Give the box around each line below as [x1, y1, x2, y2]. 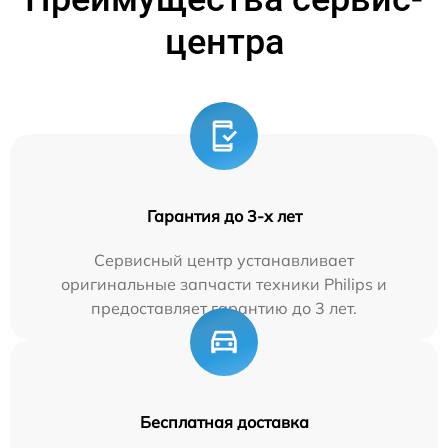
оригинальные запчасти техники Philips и [61, 273, 387, 294]
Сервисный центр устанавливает [94, 249, 354, 270]
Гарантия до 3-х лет [146, 205, 302, 226]
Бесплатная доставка [139, 411, 309, 432]
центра [164, 20, 284, 63]
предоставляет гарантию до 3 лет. [91, 297, 357, 318]
